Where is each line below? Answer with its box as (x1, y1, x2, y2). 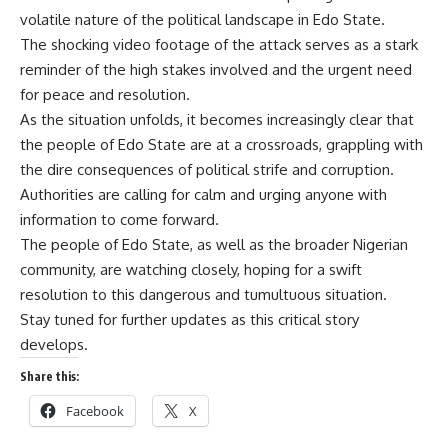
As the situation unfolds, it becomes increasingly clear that (20, 110, 414, 129)
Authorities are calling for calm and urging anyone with (20, 185, 387, 204)
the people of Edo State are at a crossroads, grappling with (20, 135, 423, 154)
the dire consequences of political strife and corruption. (20, 160, 394, 179)
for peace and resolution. (20, 85, 190, 104)
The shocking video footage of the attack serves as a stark (20, 35, 418, 54)
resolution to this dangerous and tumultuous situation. (20, 285, 387, 304)
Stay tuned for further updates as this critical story (20, 310, 359, 329)
